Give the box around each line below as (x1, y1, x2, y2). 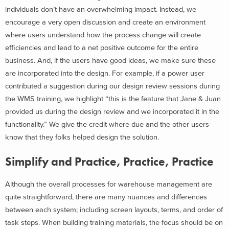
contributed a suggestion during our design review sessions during (5, 81, 220, 90)
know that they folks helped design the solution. (5, 132, 159, 142)
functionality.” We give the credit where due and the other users (5, 120, 209, 129)
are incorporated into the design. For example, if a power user (5, 68, 204, 78)
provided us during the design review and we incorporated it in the (5, 107, 219, 116)
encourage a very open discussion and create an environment (5, 17, 205, 27)
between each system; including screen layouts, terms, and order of (5, 205, 223, 214)
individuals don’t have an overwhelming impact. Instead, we (5, 5, 196, 14)
